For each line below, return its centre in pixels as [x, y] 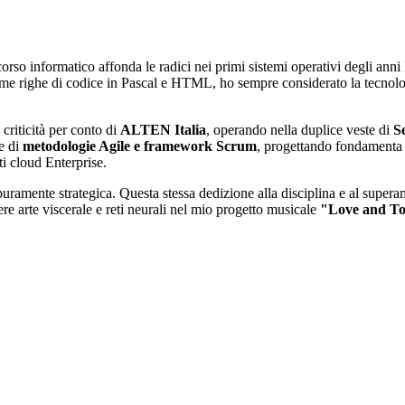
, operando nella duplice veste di [300, 130]
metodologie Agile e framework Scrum [140, 146]
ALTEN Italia [163, 130]
